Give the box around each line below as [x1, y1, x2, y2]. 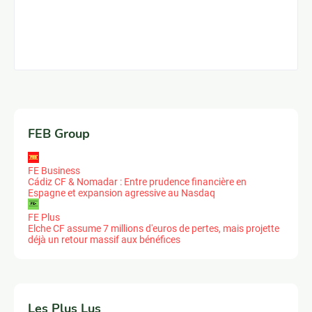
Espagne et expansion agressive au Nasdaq [28, 187, 215, 198]
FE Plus [28, 211, 60, 223]
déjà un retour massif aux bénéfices [28, 233, 180, 245]
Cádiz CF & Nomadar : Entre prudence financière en [28, 175, 247, 187]
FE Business [28, 164, 80, 176]
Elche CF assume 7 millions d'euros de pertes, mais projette [28, 222, 279, 234]
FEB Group [28, 125, 90, 142]
